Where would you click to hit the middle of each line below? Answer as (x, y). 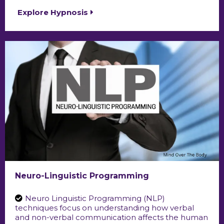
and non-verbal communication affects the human (111, 217)
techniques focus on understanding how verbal (104, 208)
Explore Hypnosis (53, 12)
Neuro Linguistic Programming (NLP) (95, 198)
